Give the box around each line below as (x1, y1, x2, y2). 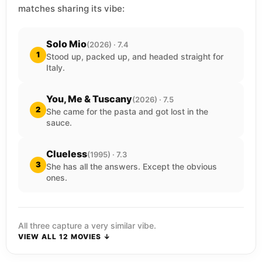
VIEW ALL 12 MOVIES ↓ (18, 232, 111, 241)
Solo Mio (46, 37, 87, 50)
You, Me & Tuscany (46, 92, 132, 105)
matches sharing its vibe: (18, 2, 125, 14)
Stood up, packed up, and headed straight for (46, 51, 223, 61)
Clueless (46, 147, 87, 160)
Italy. (46, 62, 65, 73)
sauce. (46, 117, 72, 127)
